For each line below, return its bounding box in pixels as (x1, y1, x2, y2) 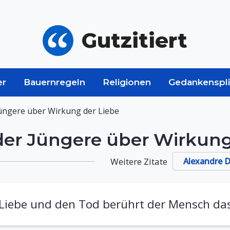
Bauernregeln (24, 77, 85, 87)
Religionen (103, 77, 151, 87)
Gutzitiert (82, 28, 187, 53)
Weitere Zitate (110, 155, 167, 167)
